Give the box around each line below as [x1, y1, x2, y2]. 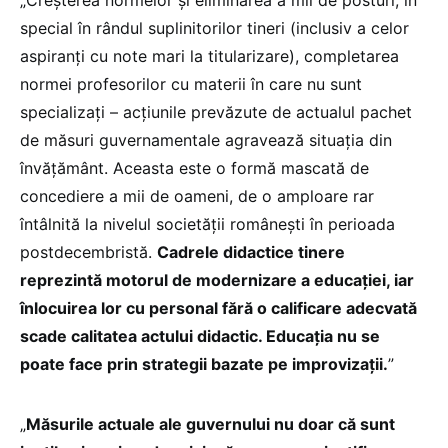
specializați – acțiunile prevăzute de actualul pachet [20, 102, 412, 122]
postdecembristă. [20, 242, 157, 262]
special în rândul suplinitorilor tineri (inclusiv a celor [20, 18, 409, 38]
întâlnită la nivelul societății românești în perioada [20, 214, 395, 234]
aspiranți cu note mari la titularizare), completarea [20, 46, 399, 66]
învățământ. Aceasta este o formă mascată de [20, 158, 369, 178]
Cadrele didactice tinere [157, 242, 345, 262]
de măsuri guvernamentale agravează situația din [20, 130, 392, 150]
